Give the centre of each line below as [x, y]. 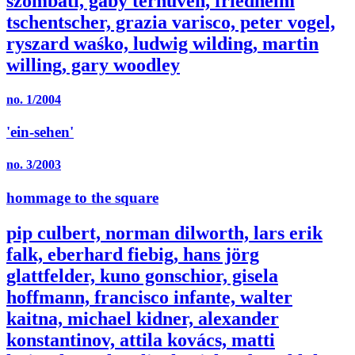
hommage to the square [82, 197]
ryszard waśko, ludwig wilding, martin [162, 43]
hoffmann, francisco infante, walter [149, 297]
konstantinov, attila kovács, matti [141, 340]
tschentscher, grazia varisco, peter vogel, [171, 22]
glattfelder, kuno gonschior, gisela [142, 275]
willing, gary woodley [93, 65]
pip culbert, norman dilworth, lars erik [164, 233]
